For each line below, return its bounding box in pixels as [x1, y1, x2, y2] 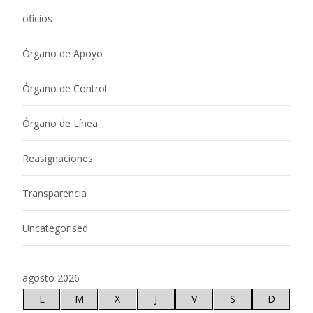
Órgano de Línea [22, 117, 98, 131]
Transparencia [22, 187, 87, 201]
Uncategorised [22, 221, 88, 235]
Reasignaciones [22, 152, 93, 166]
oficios [22, 12, 52, 26]
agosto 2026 [22, 271, 80, 285]
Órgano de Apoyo [22, 47, 103, 61]
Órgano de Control [22, 82, 107, 96]
